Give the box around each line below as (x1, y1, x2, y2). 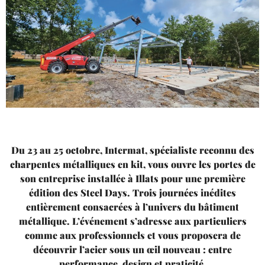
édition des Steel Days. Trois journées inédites (29, 186, 236, 199)
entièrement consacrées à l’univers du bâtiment (26, 200, 239, 213)
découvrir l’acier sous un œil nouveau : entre (33, 243, 232, 256)
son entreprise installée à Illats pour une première (20, 172, 245, 185)
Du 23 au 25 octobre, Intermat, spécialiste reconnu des (11, 143, 254, 156)
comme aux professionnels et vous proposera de (24, 228, 241, 241)
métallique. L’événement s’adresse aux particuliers (18, 214, 247, 227)
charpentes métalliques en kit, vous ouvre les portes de (9, 157, 256, 170)
